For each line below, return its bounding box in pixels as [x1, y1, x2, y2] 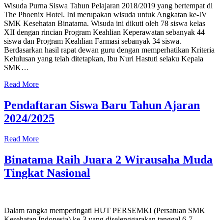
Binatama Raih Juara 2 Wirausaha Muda [4, 153, 213, 166]
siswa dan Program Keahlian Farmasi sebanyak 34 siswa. [4, 36, 181, 45]
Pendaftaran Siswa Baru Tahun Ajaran [4, 98, 200, 111]
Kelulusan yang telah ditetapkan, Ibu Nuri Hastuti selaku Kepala [4, 54, 203, 63]
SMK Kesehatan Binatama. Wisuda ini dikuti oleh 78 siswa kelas [4, 19, 205, 27]
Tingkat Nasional [4, 166, 90, 180]
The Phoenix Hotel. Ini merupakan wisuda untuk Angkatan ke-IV [4, 10, 207, 19]
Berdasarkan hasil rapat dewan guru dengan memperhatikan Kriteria [4, 45, 215, 54]
